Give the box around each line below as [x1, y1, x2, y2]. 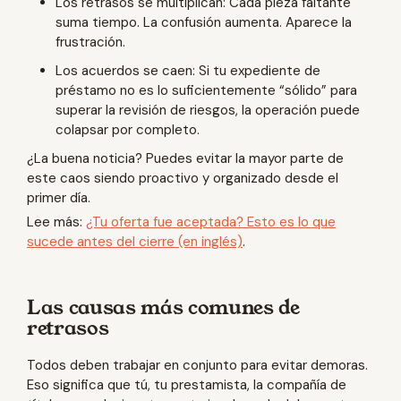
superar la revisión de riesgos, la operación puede [55, 101, 360, 119]
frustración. [55, 33, 125, 51]
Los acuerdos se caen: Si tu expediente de [55, 62, 320, 80]
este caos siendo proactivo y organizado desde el [27, 169, 338, 187]
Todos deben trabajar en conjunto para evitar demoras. [27, 356, 368, 374]
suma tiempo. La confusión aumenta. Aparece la [55, 13, 352, 31]
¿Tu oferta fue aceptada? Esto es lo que [86, 213, 336, 231]
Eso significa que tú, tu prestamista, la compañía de [27, 376, 346, 394]
